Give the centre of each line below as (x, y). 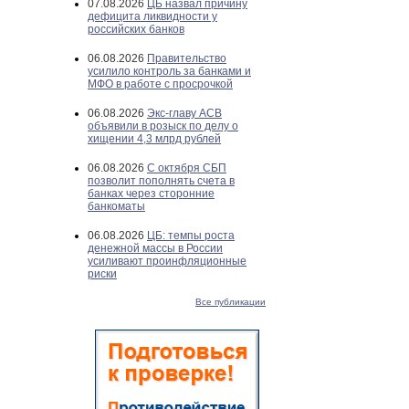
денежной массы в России (155, 248)
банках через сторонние (151, 194)
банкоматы (116, 206)
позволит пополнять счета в (161, 181)
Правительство (187, 58)
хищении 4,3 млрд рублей (154, 139)
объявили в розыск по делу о (163, 126)
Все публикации (231, 302)
